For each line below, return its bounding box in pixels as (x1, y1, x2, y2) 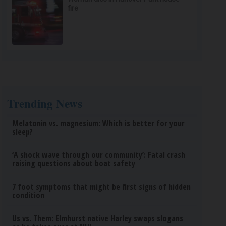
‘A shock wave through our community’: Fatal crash (12, 149, 186, 160)
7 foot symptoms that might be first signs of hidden (12, 181, 191, 192)
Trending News (7, 95, 83, 112)
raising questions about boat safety (12, 158, 136, 169)
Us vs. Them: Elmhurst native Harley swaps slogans (12, 213, 184, 224)
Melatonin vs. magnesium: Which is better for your (12, 118, 185, 129)
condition (12, 190, 45, 201)
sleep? (12, 126, 33, 137)
